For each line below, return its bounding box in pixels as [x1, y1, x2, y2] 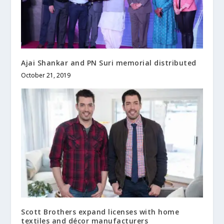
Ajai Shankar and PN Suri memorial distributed [21, 57, 196, 67]
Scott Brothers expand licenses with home [21, 206, 179, 216]
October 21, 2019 [21, 70, 71, 79]
